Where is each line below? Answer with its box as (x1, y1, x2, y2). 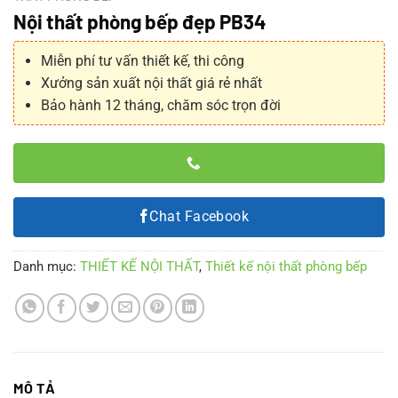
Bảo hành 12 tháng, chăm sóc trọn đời (40, 97, 281, 115)
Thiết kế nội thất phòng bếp (205, 259, 367, 275)
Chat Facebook (149, 208, 250, 225)
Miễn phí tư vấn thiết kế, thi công (40, 52, 244, 70)
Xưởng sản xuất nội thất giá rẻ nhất (40, 75, 262, 92)
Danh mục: (13, 259, 80, 275)
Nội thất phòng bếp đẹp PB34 (13, 10, 267, 34)
